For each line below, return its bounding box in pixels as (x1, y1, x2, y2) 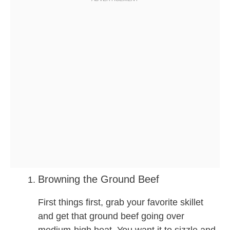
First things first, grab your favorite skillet (38, 197, 203, 208)
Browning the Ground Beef (38, 174, 159, 185)
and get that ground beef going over (38, 211, 184, 222)
